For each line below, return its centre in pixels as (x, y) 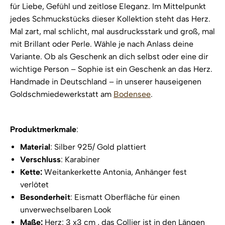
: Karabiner (80, 160)
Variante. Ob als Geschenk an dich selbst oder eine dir (109, 57)
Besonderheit (45, 197)
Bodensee (132, 94)
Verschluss (40, 160)
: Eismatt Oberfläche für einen (125, 197)
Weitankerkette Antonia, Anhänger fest (116, 172)
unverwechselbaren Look (66, 210)
